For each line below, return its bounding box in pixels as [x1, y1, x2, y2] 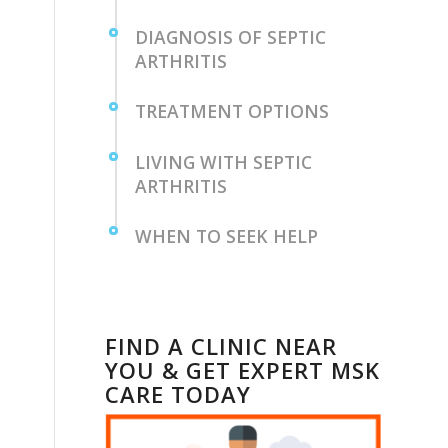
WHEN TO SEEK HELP [135, 223, 319, 248]
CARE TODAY [105, 379, 252, 409]
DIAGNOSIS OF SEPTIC [135, 25, 327, 49]
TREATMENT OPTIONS [135, 99, 330, 124]
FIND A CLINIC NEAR [105, 331, 338, 361]
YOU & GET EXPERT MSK [105, 355, 381, 385]
